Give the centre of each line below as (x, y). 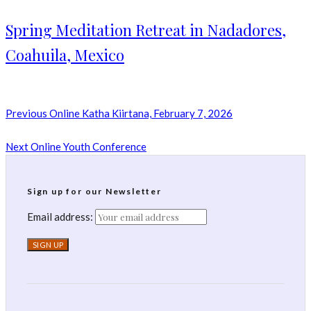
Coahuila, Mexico (65, 55)
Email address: (61, 217)
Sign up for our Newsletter (94, 192)
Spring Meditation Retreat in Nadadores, (146, 30)
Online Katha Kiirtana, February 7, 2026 (140, 114)
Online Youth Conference (87, 147)
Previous (26, 114)
